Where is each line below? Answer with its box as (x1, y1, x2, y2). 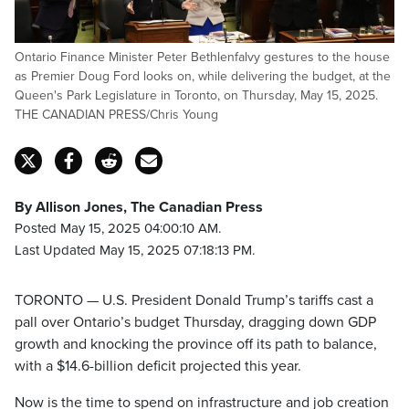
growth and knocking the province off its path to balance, (15, 335, 377, 353)
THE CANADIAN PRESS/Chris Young (15, 107, 218, 122)
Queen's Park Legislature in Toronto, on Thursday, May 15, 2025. (15, 88, 378, 103)
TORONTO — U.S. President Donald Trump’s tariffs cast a (15, 291, 373, 309)
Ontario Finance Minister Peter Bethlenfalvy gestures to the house (15, 49, 390, 65)
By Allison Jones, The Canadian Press (15, 198, 263, 216)
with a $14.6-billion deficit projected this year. (15, 357, 301, 375)
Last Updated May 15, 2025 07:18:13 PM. (15, 242, 255, 258)
